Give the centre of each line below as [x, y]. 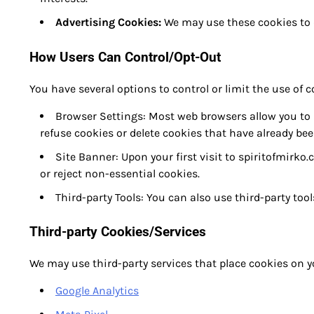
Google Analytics [97, 291]
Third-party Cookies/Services [118, 232]
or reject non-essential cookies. [120, 173]
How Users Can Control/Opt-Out [125, 57]
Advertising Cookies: [108, 22]
